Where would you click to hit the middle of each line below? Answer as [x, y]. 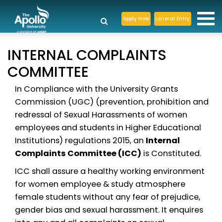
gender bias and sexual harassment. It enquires [109, 210]
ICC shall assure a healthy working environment [110, 171]
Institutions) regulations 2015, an [80, 141]
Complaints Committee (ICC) [78, 154]
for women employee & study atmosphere [100, 184]
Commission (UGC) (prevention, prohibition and [112, 102]
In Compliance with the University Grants [96, 89]
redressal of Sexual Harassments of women [101, 115]
